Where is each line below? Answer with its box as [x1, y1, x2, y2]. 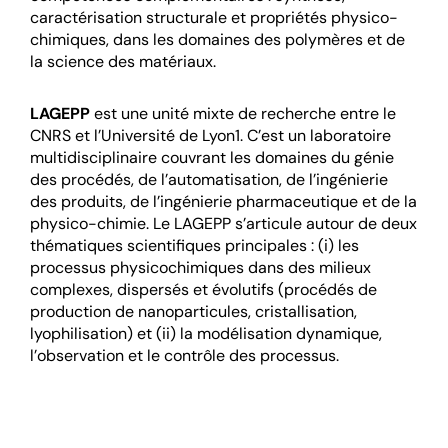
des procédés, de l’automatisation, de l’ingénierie [30, 169, 388, 191]
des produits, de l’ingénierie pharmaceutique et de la [30, 191, 417, 213]
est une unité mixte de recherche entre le [90, 103, 396, 125]
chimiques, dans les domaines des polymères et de [30, 29, 405, 51]
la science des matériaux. [30, 51, 216, 73]
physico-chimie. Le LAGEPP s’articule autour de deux [30, 213, 417, 235]
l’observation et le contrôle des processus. [30, 345, 339, 367]
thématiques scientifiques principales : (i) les [30, 235, 359, 257]
